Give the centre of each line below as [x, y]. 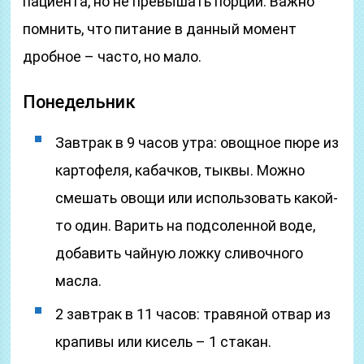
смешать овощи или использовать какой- [197, 198]
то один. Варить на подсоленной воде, [186, 225]
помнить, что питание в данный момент [160, 29]
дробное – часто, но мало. [113, 56]
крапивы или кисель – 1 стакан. [164, 342]
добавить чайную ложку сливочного [180, 253]
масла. [79, 281]
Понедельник [80, 102]
